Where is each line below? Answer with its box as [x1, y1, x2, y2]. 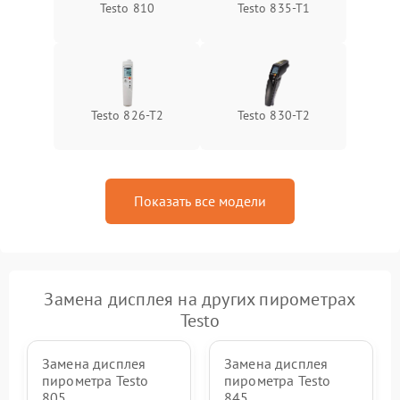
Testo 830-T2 [237, 107, 311, 123]
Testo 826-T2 [90, 107, 164, 123]
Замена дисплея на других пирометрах [44, 287, 356, 311]
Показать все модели [134, 192, 266, 210]
